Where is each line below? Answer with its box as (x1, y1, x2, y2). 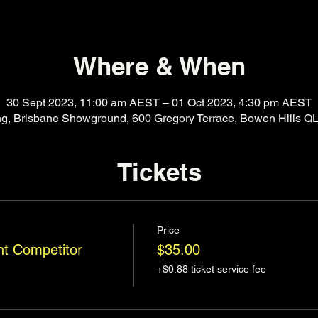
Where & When (72, 51, 246, 81)
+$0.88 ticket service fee (156, 263, 266, 275)
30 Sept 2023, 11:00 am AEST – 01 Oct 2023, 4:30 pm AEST (6, 95, 312, 109)
